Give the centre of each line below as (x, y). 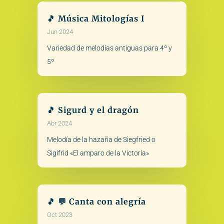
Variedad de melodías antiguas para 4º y (109, 48)
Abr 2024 (59, 123)
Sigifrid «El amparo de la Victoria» (98, 153)
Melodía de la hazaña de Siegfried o (101, 140)
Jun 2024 (60, 31)
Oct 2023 (59, 215)
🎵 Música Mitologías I (95, 18)
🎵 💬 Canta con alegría (96, 202)
